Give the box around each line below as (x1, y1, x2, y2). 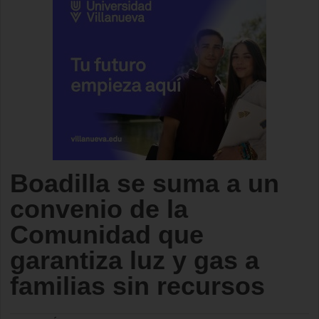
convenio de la (10, 194, 188, 224)
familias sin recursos (10, 271, 265, 300)
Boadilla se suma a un (10, 169, 279, 198)
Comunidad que (10, 220, 204, 249)
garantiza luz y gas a (10, 246, 259, 275)
